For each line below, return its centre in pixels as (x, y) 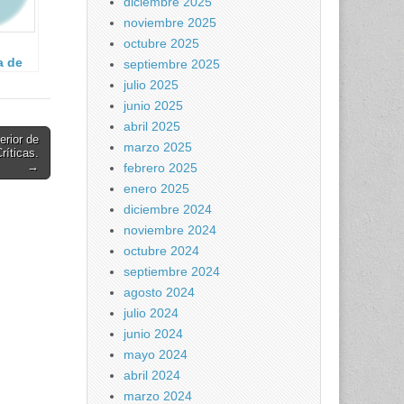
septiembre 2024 (172, 271)
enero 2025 (156, 188)
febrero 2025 (161, 168)
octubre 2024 (161, 251)
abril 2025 (152, 126)
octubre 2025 (161, 43)
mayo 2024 (156, 354)
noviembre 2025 (170, 23)
